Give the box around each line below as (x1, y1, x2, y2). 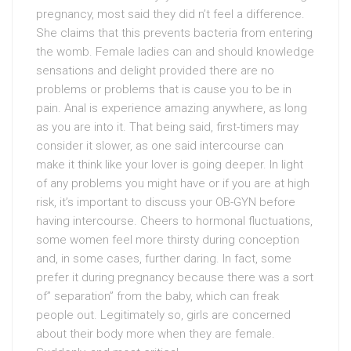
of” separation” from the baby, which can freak (36, 289, 279, 303)
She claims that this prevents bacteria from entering (36, 26, 313, 40)
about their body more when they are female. (36, 327, 275, 341)
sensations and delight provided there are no (36, 63, 274, 78)
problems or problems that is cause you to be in (36, 82, 291, 96)
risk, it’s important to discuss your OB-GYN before (36, 195, 295, 209)
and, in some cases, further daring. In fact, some (36, 251, 291, 266)
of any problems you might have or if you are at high (36, 176, 309, 190)
